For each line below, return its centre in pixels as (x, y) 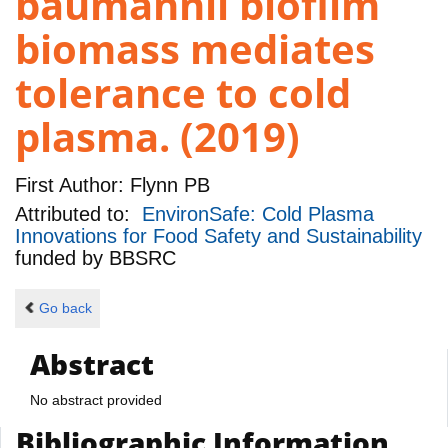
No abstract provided (96, 399)
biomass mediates (195, 49)
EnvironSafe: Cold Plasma (258, 214)
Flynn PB (167, 184)
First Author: (69, 184)
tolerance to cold (183, 93)
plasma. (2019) (157, 137)
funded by (62, 258)
